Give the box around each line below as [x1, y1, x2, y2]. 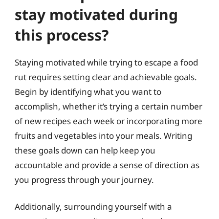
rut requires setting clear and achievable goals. [15, 71, 197, 83]
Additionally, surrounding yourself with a [15, 201, 172, 212]
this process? [15, 24, 109, 45]
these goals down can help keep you [15, 144, 155, 156]
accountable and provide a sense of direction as [15, 159, 199, 171]
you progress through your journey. [15, 174, 154, 185]
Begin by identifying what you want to [15, 86, 161, 97]
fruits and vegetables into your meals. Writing [15, 130, 192, 141]
